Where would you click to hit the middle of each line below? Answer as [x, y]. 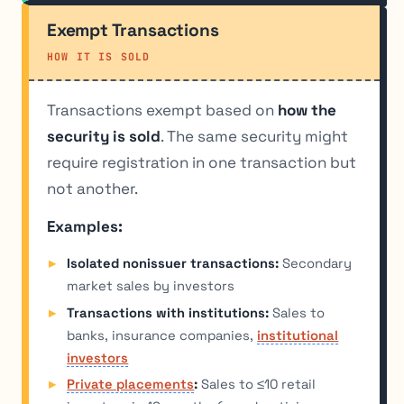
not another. [92, 188]
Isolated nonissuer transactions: [173, 263]
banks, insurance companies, [162, 335]
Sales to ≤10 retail [257, 385]
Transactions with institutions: [168, 312]
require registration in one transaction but [202, 162]
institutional [298, 335]
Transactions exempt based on [162, 110]
